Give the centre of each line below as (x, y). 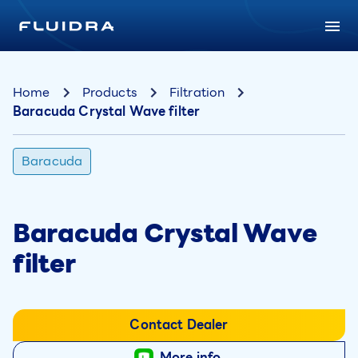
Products (109, 92)
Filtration (197, 92)
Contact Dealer (179, 325)
